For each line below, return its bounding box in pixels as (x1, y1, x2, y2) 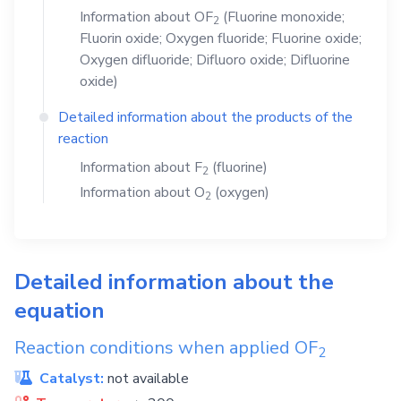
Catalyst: (36, 369, 107, 388)
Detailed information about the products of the (58, 107, 353, 127)
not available (107, 369, 189, 388)
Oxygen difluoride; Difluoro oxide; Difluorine (80, 50, 350, 70)
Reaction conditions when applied (14, 336, 294, 360)
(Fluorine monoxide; (219, 7, 345, 27)
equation (14, 296, 105, 325)
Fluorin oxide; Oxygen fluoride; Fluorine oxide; (80, 29, 362, 48)
